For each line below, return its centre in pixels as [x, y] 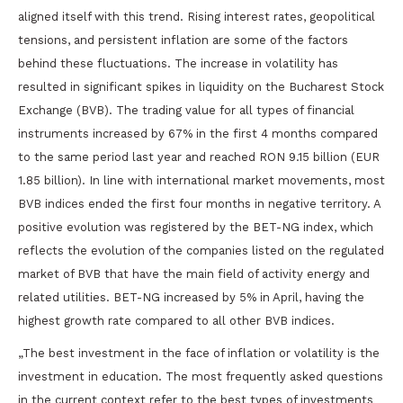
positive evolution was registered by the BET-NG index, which [196, 227]
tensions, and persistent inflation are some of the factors [183, 40]
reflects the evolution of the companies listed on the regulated [201, 251]
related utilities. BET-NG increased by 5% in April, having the [191, 297]
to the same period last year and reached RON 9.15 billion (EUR [199, 157]
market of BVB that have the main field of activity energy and [194, 274]
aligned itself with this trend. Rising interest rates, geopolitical [197, 17]
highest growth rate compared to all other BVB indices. [176, 321]
